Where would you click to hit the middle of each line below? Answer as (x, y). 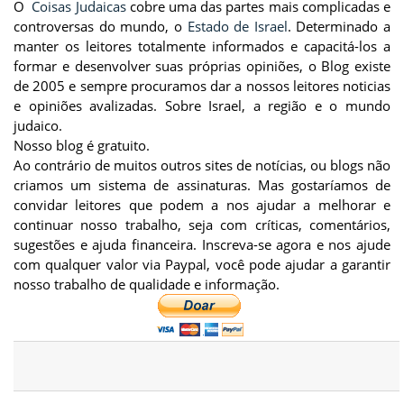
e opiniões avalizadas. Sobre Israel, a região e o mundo (202, 106)
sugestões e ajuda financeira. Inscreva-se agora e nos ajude (202, 244)
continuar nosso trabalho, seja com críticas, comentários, (202, 225)
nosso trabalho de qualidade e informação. (147, 284)
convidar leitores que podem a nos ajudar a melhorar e (202, 205)
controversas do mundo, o (101, 26)
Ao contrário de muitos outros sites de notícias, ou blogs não (202, 165)
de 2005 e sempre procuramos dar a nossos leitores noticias (202, 86)
